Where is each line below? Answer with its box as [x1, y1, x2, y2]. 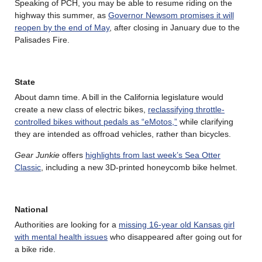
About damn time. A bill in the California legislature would [15, 92, 223, 102]
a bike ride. [15, 244, 56, 254]
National [15, 204, 48, 214]
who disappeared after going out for [108, 232, 242, 242]
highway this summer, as [15, 10, 108, 20]
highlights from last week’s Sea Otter [85, 150, 220, 160]
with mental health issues [15, 232, 108, 242]
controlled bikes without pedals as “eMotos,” [15, 116, 177, 126]
